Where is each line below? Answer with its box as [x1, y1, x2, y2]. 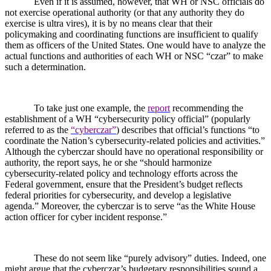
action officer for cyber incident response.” [5, 211, 167, 222]
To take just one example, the [34, 102, 148, 113]
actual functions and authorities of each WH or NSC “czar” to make [5, 50, 263, 61]
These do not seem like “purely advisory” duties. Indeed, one [34, 252, 266, 263]
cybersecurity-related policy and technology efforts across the [5, 168, 238, 178]
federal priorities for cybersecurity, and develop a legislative [5, 189, 231, 200]
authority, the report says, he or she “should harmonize [5, 157, 212, 168]
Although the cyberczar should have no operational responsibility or [5, 146, 263, 157]
